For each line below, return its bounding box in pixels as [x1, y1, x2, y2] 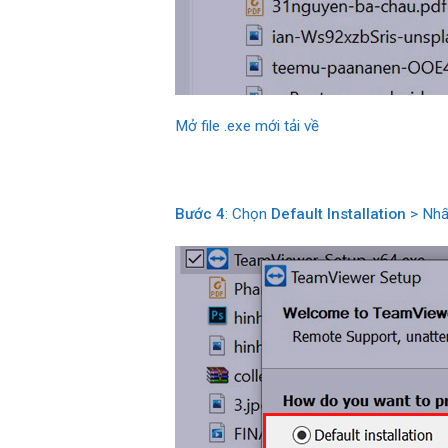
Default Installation [270, 204, 406, 223]
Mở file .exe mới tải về [174, 117, 319, 136]
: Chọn [224, 204, 271, 223]
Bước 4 [174, 204, 225, 223]
